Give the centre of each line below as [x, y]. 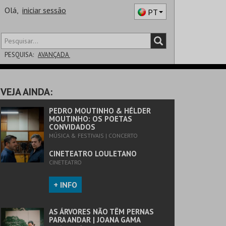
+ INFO [65, 185]
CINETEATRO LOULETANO [93, 154]
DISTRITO [17, 75]
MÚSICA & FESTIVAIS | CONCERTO [93, 135]
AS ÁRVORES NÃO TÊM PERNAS [101, 212]
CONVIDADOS [72, 127]
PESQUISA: [19, 55]
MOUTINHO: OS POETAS [91, 119]
